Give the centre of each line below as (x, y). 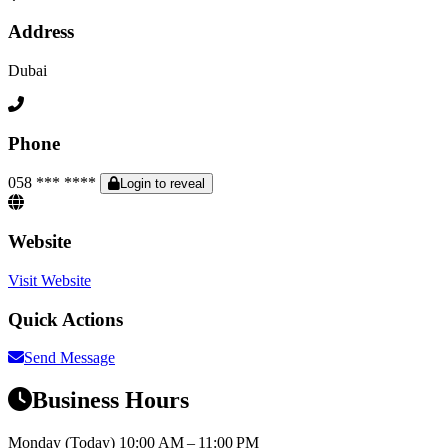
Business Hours (110, 400)
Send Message (69, 358)
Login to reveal (162, 184)
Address (41, 32)
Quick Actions (65, 319)
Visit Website (49, 280)
